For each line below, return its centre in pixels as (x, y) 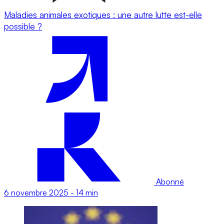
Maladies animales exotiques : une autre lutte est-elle (103, 14)
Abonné (169, 181)
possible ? (23, 26)
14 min (87, 192)
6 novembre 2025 (36, 192)
